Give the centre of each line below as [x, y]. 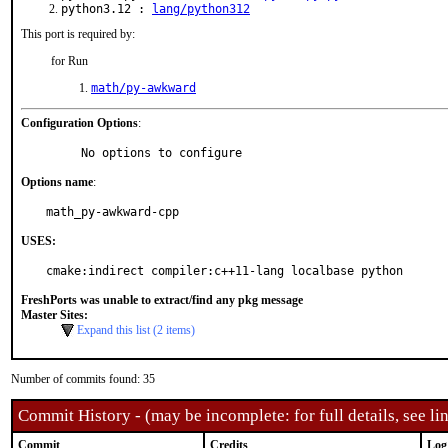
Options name [57, 182]
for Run [69, 61]
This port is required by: [78, 34]
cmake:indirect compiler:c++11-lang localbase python [224, 271]
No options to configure [161, 153]
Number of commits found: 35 [83, 379]
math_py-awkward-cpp [112, 212]
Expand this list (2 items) [136, 330]
